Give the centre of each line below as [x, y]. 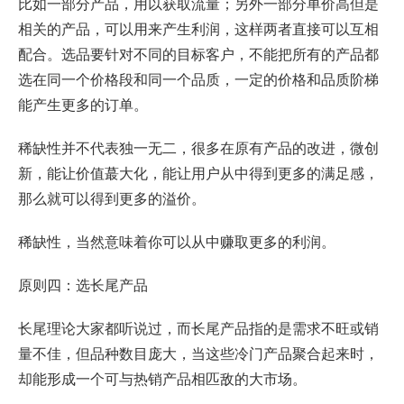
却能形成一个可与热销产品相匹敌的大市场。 [162, 379]
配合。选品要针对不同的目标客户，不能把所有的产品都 [198, 54]
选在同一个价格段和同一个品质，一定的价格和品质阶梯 [198, 79]
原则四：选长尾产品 [83, 285]
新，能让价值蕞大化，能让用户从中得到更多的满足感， [198, 173]
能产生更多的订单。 [83, 105]
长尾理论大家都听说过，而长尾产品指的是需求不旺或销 [198, 328]
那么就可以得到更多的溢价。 [112, 198]
